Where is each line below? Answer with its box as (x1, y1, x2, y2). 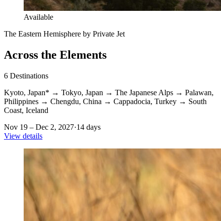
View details (4, 132, 42, 141)
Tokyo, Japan (61, 88, 103, 97)
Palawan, (185, 88, 214, 97)
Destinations (10, 72, 48, 80)
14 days (76, 123, 101, 132)
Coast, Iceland (4, 106, 48, 115)
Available (24, 13, 53, 22)
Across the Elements (4, 48, 107, 62)
